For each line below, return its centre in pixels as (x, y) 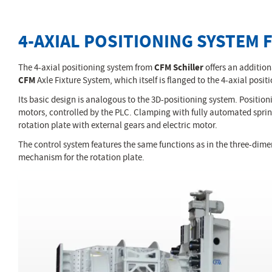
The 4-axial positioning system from (86, 67)
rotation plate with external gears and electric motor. (118, 125)
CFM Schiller (179, 67)
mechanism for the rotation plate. (81, 158)
